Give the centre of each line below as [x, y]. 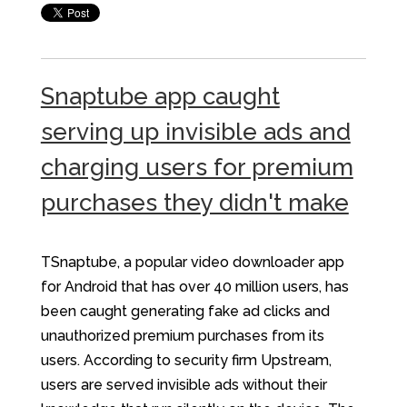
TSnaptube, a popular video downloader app [192, 262]
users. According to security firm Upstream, [186, 360]
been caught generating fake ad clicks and [185, 311]
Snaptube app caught [160, 96]
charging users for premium [197, 167]
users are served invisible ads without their [184, 384]
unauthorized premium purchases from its [182, 335]
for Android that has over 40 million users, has [194, 286]
